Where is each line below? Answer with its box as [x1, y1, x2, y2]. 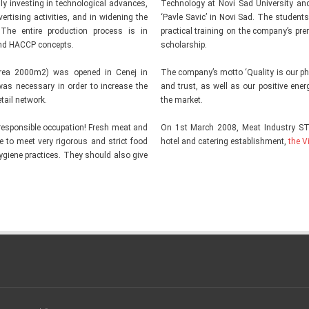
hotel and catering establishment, [160, 137, 288, 146]
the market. [160, 95, 203, 105]
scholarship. [160, 40, 207, 50]
